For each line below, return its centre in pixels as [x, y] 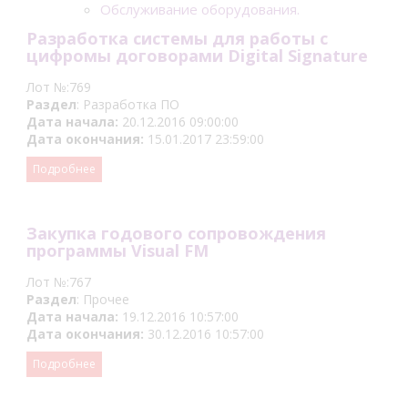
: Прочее [103, 299]
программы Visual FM [117, 250]
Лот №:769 [59, 87]
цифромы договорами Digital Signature [197, 56]
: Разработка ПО [128, 104]
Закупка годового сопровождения [176, 233]
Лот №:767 [59, 282]
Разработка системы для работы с [177, 38]
